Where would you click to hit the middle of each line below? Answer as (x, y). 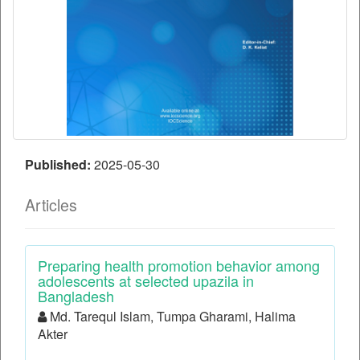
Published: (59, 165)
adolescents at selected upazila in (146, 281)
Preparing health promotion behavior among (179, 266)
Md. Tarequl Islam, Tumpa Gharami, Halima (171, 317)
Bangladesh (76, 296)
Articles (51, 205)
